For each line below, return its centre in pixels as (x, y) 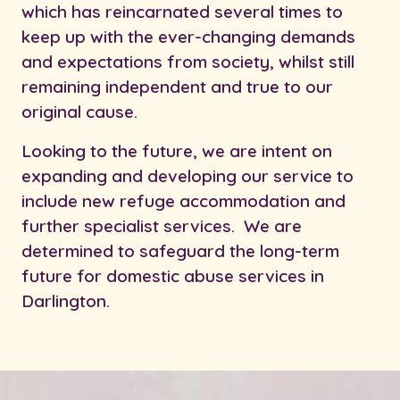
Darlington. (66, 300)
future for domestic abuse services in (173, 275)
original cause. (79, 111)
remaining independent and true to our (177, 86)
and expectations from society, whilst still (188, 61)
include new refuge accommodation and (183, 200)
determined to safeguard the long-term (180, 250)
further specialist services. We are (162, 225)
